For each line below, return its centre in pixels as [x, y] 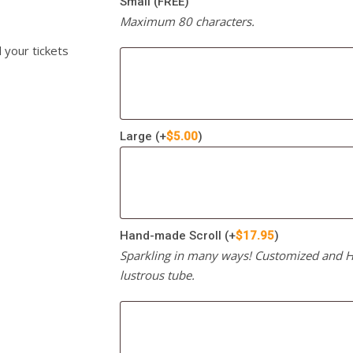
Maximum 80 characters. [188, 21]
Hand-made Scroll [173, 236]
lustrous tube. [158, 275]
